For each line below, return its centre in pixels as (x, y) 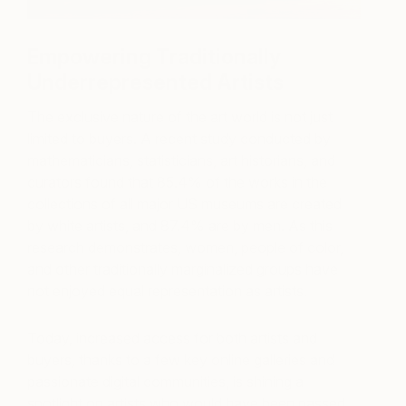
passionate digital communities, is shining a (165, 382)
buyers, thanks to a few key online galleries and (181, 360)
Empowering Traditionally (154, 58)
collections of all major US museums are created (184, 204)
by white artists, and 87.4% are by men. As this (180, 226)
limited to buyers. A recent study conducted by (179, 139)
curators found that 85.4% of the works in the (177, 183)
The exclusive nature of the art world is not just (180, 117)
